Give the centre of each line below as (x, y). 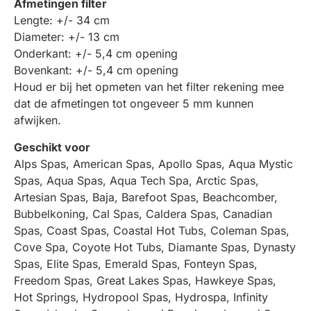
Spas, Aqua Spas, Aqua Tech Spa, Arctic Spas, (136, 180)
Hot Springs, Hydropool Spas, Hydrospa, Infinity (141, 297)
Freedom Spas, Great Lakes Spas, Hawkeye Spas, (145, 280)
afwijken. (37, 120)
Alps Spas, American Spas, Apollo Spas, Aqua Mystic (153, 163)
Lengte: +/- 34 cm (62, 20)
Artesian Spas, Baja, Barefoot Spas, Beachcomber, (146, 197)
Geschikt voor (52, 147)
